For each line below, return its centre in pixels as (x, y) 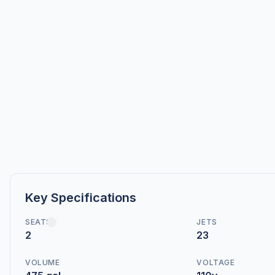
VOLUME (43, 262)
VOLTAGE (216, 262)
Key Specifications (81, 198)
